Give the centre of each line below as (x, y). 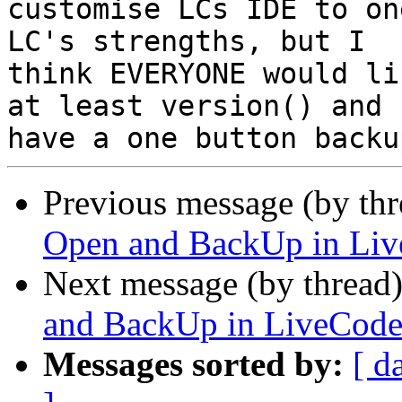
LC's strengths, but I (186, 42)
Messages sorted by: (193, 364)
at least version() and (195, 106)
